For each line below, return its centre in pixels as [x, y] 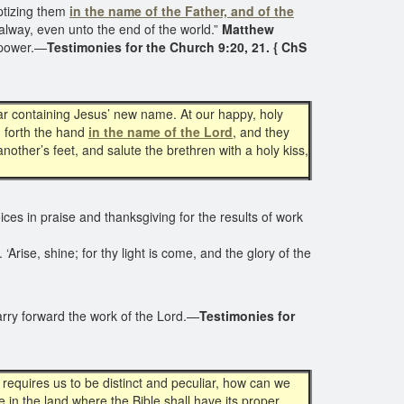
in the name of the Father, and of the [182, 11]
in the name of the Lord [161, 132]
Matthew [248, 29]
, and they [261, 132]
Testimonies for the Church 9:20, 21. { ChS [177, 47]
